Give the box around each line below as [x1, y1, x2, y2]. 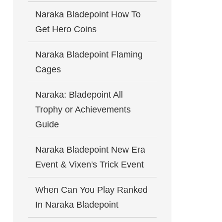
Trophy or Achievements [35, 105, 131, 114]
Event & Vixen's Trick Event [35, 160, 144, 169]
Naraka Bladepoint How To [35, 9, 141, 19]
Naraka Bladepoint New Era [35, 145, 145, 155]
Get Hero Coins [35, 24, 97, 34]
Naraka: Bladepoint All [35, 90, 123, 100]
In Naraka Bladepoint [35, 200, 118, 210]
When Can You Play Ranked [35, 185, 148, 195]
